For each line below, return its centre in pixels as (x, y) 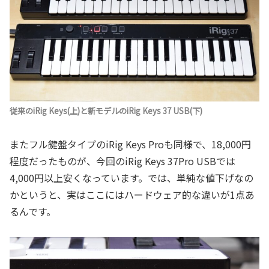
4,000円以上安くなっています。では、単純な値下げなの (131, 178)
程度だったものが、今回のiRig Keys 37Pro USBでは (122, 161)
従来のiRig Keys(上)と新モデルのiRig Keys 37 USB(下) (107, 111)
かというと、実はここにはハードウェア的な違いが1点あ (132, 195)
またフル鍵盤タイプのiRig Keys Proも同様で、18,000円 (130, 144)
